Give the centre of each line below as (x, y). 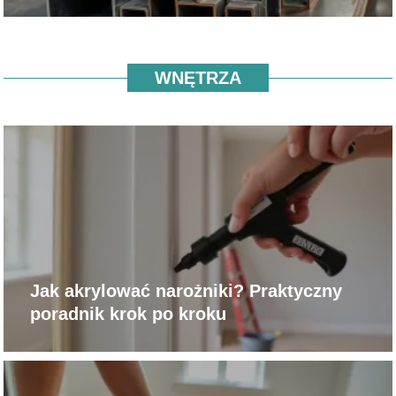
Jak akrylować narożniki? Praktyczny (187, 290)
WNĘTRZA (198, 78)
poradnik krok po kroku (129, 313)
